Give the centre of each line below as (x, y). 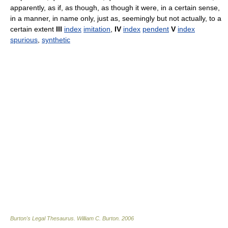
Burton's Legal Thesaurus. (44, 219)
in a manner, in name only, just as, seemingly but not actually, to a (116, 19)
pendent (156, 29)
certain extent (33, 29)
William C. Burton (98, 219)
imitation (97, 29)
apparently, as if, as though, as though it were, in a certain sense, (115, 8)
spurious (24, 40)
